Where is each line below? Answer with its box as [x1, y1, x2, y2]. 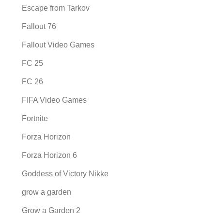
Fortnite [22, 114, 48, 123]
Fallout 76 [22, 22, 56, 31]
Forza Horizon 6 [22, 151, 77, 160]
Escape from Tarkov [22, 4, 90, 13]
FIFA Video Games [22, 96, 87, 105]
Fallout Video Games [22, 41, 94, 49]
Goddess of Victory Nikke [22, 170, 108, 178]
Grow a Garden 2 [22, 206, 80, 215]
